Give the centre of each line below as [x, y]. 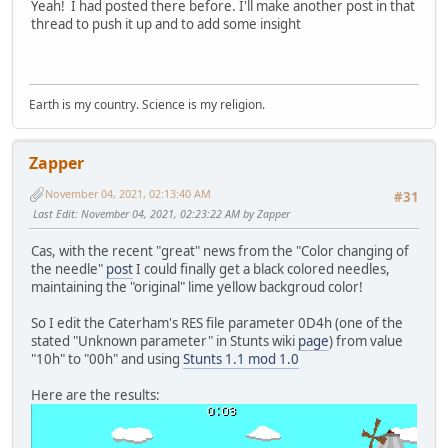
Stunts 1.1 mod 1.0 [241, 359]
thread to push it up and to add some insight [166, 23]
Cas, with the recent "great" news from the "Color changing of [220, 251]
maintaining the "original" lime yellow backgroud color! [197, 287]
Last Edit [54, 213]
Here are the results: [95, 395]
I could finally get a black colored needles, [261, 269]
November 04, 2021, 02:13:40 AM [128, 194]
